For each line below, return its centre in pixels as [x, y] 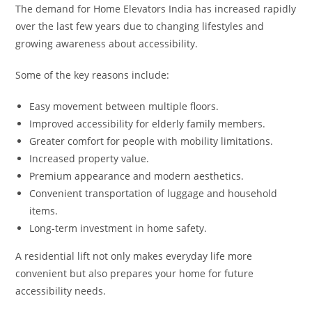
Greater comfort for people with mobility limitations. [151, 141]
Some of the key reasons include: [93, 75]
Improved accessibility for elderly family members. [148, 123]
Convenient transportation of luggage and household [154, 193]
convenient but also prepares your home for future [135, 273]
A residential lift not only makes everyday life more [134, 256]
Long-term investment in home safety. [118, 228]
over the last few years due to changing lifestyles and [140, 26]
